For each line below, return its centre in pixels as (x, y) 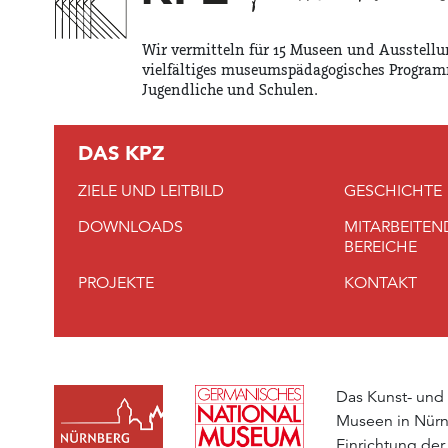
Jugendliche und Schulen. (230, 90)
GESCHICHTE (392, 190)
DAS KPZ (121, 152)
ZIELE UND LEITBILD (151, 190)
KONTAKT (380, 282)
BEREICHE (380, 246)
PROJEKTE (116, 282)
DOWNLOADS (130, 226)
